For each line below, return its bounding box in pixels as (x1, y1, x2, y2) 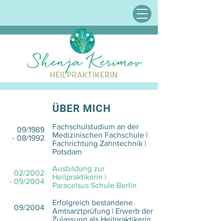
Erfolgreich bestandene (52, 198, 133, 207)
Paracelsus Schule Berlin (52, 181, 137, 189)
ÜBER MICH (52, 103, 111, 114)
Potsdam (52, 147, 82, 156)
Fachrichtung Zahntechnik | (52, 139, 146, 147)
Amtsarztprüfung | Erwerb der (52, 207, 153, 215)
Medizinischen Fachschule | (52, 131, 147, 139)
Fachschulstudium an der (52, 122, 139, 131)
